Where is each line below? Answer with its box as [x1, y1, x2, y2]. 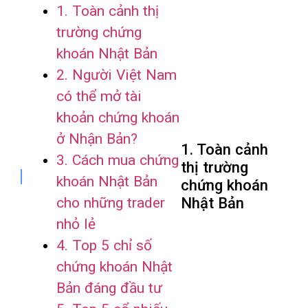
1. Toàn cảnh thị [56, 3, 159, 20]
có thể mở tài [56, 88, 142, 105]
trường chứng [56, 24, 142, 41]
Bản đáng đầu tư [56, 280, 163, 297]
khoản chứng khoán [56, 109, 180, 126]
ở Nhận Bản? [56, 131, 138, 148]
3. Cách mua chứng [56, 152, 179, 169]
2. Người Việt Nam [56, 67, 177, 84]
